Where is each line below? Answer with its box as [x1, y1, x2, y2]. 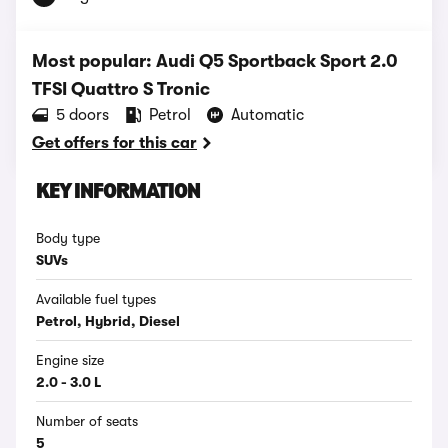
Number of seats [36, 413, 138, 429]
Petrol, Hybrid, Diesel [36, 313, 180, 329]
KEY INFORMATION [36, 181, 200, 204]
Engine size [36, 352, 104, 368]
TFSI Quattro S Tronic [32, 79, 210, 99]
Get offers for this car [32, 134, 197, 152]
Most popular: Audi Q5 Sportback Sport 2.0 [32, 51, 398, 71]
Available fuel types [36, 291, 156, 307]
